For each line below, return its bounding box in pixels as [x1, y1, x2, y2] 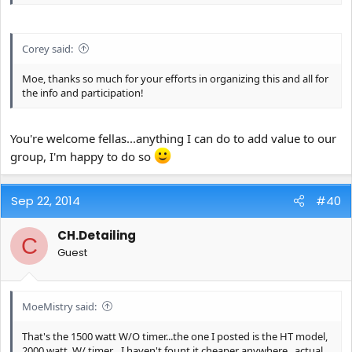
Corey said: [22, 41, 73, 56]
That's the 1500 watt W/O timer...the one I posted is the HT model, [22, 328, 328, 343]
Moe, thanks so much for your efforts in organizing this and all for [22, 71, 328, 86]
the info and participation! [22, 85, 144, 100]
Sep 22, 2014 [11, 192, 80, 210]
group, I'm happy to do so [10, 148, 154, 165]
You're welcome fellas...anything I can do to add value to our [10, 130, 336, 147]
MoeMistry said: [22, 299, 97, 313]
